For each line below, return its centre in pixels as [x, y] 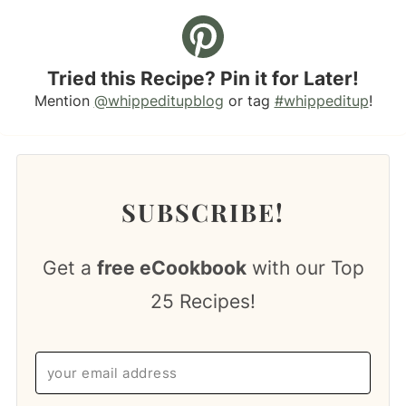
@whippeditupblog [159, 100]
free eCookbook [171, 267]
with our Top [305, 267]
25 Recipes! [203, 301]
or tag [249, 100]
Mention [64, 100]
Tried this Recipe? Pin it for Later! [203, 78]
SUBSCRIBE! [203, 212]
